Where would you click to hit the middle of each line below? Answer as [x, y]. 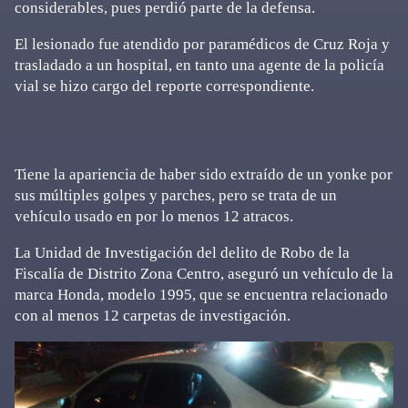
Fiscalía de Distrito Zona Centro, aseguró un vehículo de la [204, 274]
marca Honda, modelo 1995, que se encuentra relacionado [201, 295]
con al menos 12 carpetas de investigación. [153, 316]
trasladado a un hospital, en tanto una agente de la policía [199, 65]
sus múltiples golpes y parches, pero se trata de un [176, 195]
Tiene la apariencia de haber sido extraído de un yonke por [204, 174]
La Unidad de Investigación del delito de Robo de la [182, 253]
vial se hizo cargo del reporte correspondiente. [164, 86]
